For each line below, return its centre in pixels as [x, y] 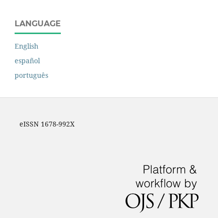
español [27, 61]
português [31, 75]
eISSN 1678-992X [47, 124]
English [27, 46]
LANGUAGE [38, 24]
